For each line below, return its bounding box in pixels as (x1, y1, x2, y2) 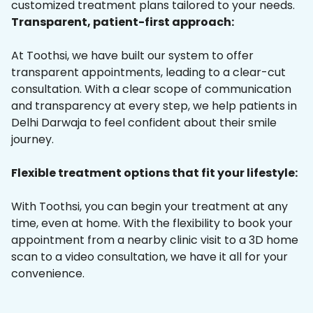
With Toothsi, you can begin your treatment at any (11, 198, 288, 215)
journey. (11, 131, 54, 148)
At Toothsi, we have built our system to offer (11, 48, 254, 64)
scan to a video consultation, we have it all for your (11, 249, 288, 265)
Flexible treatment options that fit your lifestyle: (11, 165, 298, 182)
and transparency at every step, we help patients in (11, 98, 297, 115)
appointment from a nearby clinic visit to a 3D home (11, 232, 298, 249)
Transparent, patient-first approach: (11, 14, 234, 31)
